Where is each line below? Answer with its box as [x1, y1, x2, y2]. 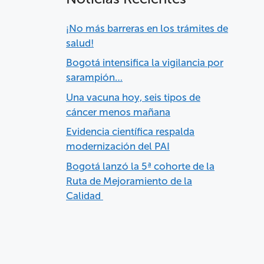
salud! [66, 37, 94, 49]
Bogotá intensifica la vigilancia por [66, 57, 223, 69]
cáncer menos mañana [66, 105, 170, 118]
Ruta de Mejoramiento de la [66, 174, 192, 187]
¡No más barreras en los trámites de [66, 22, 228, 34]
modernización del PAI [66, 140, 170, 153]
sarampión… [66, 71, 123, 84]
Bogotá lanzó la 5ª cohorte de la [66, 160, 214, 172]
